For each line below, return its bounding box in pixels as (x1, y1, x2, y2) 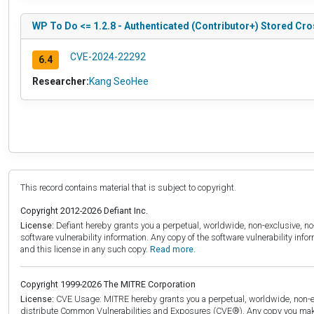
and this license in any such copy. (20, 243, 150, 254)
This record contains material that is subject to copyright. (20, 182, 236, 193)
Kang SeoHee (89, 75, 149, 87)
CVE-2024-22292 (69, 50, 146, 62)
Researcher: (32, 75, 89, 87)
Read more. (150, 243, 196, 254)
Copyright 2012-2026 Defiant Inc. (20, 205, 148, 216)
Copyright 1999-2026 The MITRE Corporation (20, 278, 196, 289)
